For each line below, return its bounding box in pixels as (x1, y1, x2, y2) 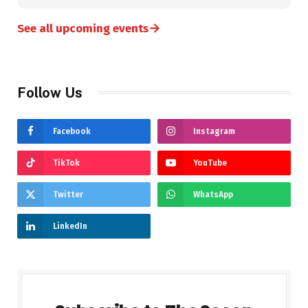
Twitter (53, 189, 83, 199)
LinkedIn (53, 221, 87, 231)
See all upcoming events (17, 21, 148, 36)
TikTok (53, 157, 80, 168)
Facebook (53, 126, 91, 136)
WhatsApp (193, 189, 233, 199)
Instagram (193, 126, 235, 136)
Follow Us (17, 84, 82, 101)
